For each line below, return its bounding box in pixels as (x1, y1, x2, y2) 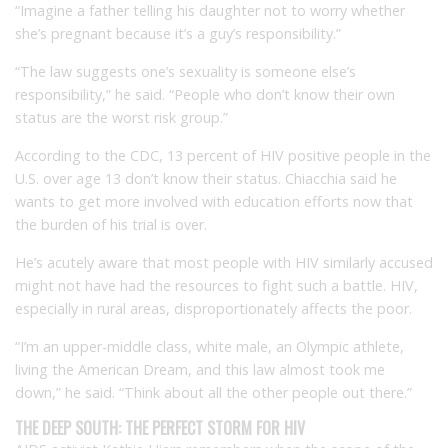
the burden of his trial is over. (15, 214, 207, 234)
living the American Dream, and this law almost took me (15, 359, 385, 379)
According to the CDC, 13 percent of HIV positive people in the (15, 145, 431, 165)
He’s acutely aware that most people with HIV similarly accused (15, 252, 433, 272)
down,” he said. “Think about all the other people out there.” (15, 382, 412, 402)
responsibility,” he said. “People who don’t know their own (15, 84, 395, 104)
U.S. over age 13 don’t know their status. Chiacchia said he (15, 168, 397, 188)
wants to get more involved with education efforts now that (15, 191, 413, 211)
